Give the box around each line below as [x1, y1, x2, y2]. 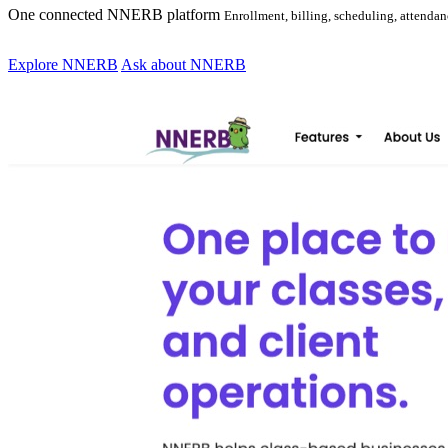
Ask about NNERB [121, 56, 246, 74]
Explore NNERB [8, 56, 118, 74]
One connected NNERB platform [8, 6, 224, 24]
